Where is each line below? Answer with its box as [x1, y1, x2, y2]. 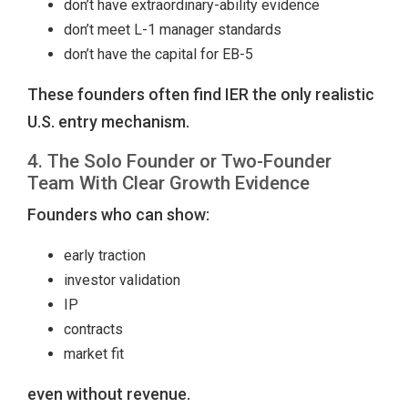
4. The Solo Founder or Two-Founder [27, 150, 331, 173]
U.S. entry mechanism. [27, 112, 189, 132]
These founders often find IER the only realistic [27, 85, 374, 105]
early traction [64, 247, 146, 265]
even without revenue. [27, 384, 190, 404]
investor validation [64, 271, 180, 290]
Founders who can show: [27, 205, 209, 225]
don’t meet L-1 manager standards [64, 21, 281, 39]
